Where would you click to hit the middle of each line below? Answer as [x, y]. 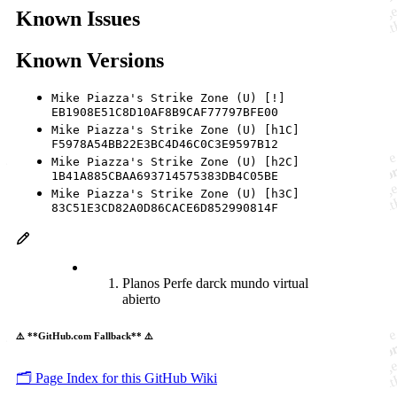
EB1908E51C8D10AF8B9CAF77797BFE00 [165, 113]
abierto [141, 300]
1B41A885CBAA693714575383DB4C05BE [165, 177]
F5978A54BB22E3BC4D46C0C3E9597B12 [165, 145]
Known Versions [90, 60]
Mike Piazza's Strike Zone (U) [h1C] [175, 130]
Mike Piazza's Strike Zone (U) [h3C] [175, 194]
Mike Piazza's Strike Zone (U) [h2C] [175, 162]
